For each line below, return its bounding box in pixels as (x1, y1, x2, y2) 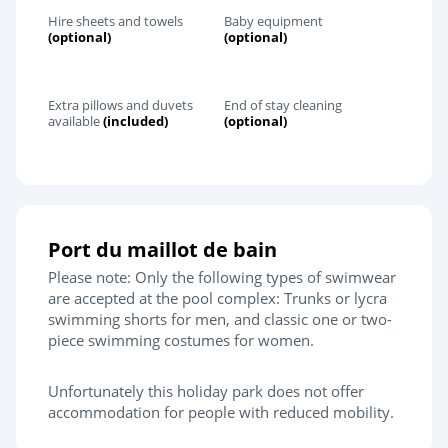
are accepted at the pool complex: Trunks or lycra (48, 287, 387, 308)
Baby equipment (224, 11, 323, 30)
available (48, 111, 103, 130)
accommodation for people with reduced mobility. (48, 401, 398, 422)
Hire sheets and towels (48, 11, 183, 30)
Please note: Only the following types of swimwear (48, 266, 396, 287)
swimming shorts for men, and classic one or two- (48, 308, 392, 329)
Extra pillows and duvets (48, 95, 193, 114)
